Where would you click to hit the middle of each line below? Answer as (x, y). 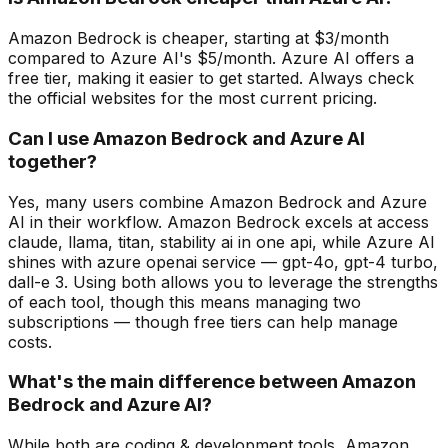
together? (52, 161)
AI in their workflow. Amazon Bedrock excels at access (218, 221)
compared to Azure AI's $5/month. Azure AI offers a (211, 58)
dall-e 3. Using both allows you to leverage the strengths (223, 281)
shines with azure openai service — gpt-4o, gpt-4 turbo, (223, 261)
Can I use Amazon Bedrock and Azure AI (186, 138)
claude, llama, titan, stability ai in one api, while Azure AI (221, 241)
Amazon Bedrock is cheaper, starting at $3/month (198, 38)
